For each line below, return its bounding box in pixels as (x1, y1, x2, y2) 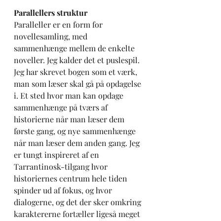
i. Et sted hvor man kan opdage (14, 90, 125, 101)
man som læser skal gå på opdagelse (14, 78, 143, 89)
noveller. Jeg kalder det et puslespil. (14, 55, 142, 66)
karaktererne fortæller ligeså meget (14, 209, 142, 220)
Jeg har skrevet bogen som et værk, (14, 67, 139, 77)
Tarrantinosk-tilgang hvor (14, 161, 110, 172)
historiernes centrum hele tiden (14, 173, 129, 184)
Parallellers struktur (14, 7, 87, 18)
